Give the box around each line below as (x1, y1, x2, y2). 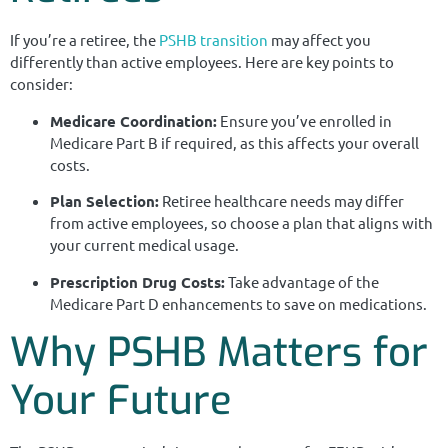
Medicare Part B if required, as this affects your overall (50, 132, 419, 152)
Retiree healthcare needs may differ (159, 191, 404, 211)
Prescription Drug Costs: (50, 271, 225, 292)
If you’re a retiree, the (10, 30, 159, 50)
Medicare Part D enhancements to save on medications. (50, 293, 427, 313)
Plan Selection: (50, 191, 159, 212)
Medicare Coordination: (50, 110, 217, 131)
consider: (10, 74, 73, 94)
